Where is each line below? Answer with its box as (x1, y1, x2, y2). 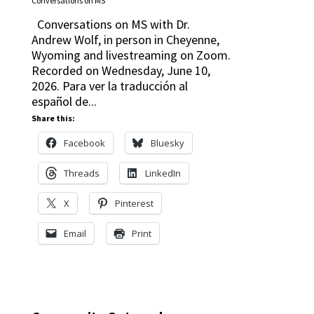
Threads (63, 167, 100, 179)
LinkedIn (144, 167, 181, 179)
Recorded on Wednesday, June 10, (31, 62, 210, 78)
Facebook (63, 137, 105, 149)
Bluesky (150, 137, 184, 149)
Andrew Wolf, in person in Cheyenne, (31, 32, 219, 48)
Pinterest (114, 197, 153, 210)
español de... (31, 93, 97, 109)
